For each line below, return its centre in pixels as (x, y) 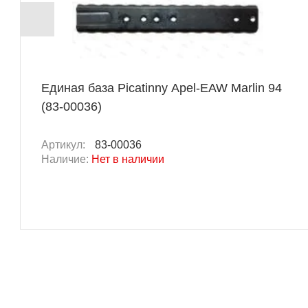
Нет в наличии (128, 159)
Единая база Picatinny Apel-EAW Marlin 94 (162, 88)
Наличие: (66, 159)
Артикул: (65, 144)
